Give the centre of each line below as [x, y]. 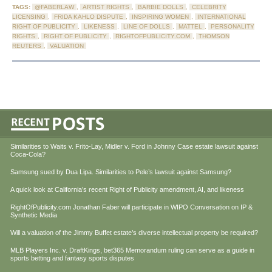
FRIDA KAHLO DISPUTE [89, 17]
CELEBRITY [209, 7]
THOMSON [214, 36]
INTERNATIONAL [222, 17]
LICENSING [29, 17]
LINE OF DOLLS [147, 27]
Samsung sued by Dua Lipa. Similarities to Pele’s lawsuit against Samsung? [121, 172]
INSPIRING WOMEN [160, 17]
